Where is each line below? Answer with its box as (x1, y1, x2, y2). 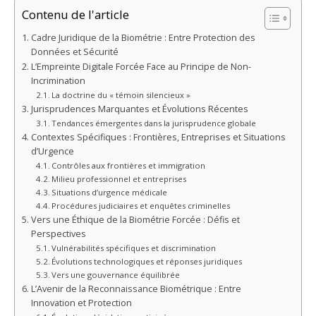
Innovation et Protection (30, 297, 132, 310)
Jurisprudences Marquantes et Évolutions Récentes (30, 103, 248, 116)
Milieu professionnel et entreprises (51, 174, 187, 185)
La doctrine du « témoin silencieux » (51, 90, 191, 101)
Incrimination (30, 75, 85, 87)
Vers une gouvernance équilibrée (51, 269, 181, 281)
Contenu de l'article (22, 6, 129, 23)
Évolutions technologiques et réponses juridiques (51, 256, 243, 267)
